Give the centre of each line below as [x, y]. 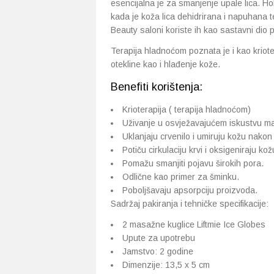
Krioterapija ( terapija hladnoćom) [187, 109]
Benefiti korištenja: [157, 87]
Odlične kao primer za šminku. [181, 177]
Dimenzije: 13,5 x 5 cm [166, 265]
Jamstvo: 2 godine [158, 251]
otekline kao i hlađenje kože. [165, 64]
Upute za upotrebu [159, 238]
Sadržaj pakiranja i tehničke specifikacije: [190, 204]
